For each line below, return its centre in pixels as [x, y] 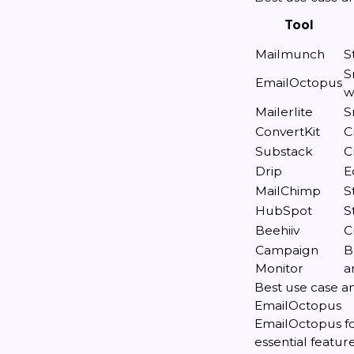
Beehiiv [277, 230]
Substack [284, 151]
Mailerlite [284, 112]
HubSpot [284, 211]
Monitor [279, 268]
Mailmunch [290, 54]
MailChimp [288, 191]
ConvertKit [288, 132]
